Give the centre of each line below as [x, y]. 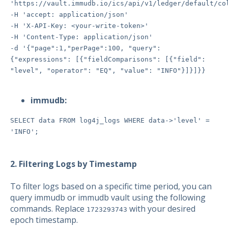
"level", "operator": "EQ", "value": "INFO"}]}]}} [108, 71]
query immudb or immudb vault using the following [108, 197]
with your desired [161, 208]
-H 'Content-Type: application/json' [81, 37]
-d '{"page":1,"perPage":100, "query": [85, 48]
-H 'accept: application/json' [69, 15]
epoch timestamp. [44, 220]
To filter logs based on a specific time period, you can [111, 186]
